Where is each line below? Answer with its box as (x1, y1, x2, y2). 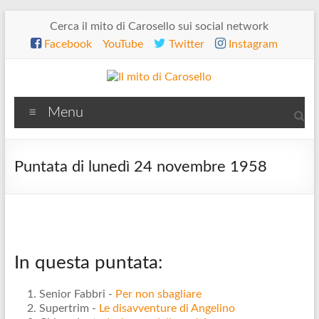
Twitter (165, 38, 204, 50)
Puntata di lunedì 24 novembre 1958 (14, 159, 267, 174)
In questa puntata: (14, 253, 163, 272)
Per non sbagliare (115, 288, 202, 300)
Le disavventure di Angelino (98, 303, 235, 314)
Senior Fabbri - (38, 288, 115, 300)
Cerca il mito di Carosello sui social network (50, 21, 269, 32)
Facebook (41, 38, 92, 50)
